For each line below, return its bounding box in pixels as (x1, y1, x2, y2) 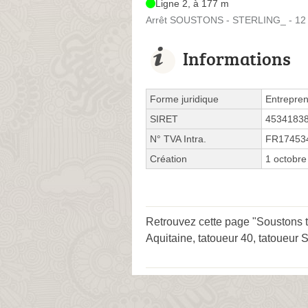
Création (150, 153, 187, 164)
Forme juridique (150, 93, 219, 104)
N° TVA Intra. (150, 133, 206, 144)
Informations (183, 45, 291, 71)
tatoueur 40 (198, 232, 253, 244)
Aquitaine (146, 232, 192, 244)
